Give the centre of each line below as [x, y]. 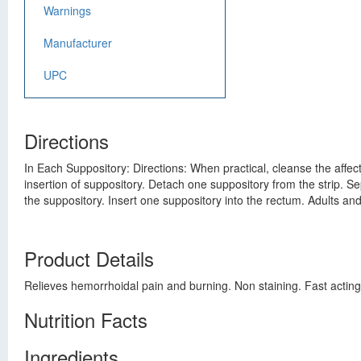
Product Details [89, 258]
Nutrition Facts [86, 320]
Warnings [67, 10]
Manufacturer [78, 43]
